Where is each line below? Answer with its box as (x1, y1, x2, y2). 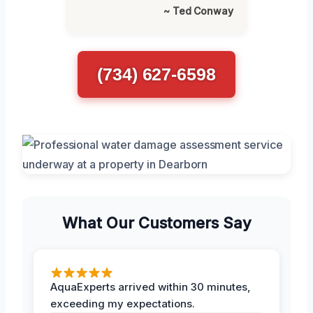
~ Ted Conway (163, 4, 233, 17)
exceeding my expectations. (50, 296, 195, 310)
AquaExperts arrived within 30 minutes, (50, 279, 251, 293)
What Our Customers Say (61, 213, 252, 232)
